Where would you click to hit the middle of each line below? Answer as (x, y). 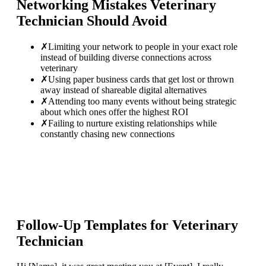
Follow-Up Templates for (94, 225)
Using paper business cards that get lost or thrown (141, 79)
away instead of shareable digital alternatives (123, 90)
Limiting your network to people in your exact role (143, 46)
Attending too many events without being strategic (142, 101)
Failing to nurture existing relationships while (132, 123)
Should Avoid (125, 20)
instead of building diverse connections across (126, 57)
